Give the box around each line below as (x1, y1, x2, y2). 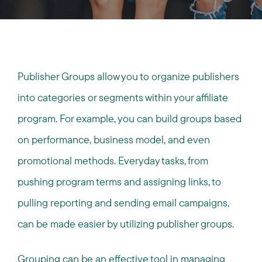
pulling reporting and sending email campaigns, (18, 196, 229, 209)
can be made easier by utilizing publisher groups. (18, 217, 234, 230)
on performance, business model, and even (18, 133, 210, 146)
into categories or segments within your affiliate (18, 91, 228, 104)
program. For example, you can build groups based (18, 112, 242, 125)
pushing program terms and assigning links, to (18, 175, 221, 188)
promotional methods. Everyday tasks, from (18, 154, 208, 167)
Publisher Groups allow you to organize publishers (18, 70, 239, 83)
